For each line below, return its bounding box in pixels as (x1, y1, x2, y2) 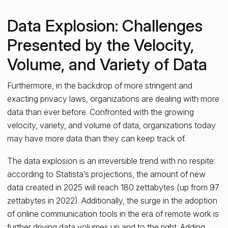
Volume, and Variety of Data (7, 54, 207, 74)
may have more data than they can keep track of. (7, 133, 186, 144)
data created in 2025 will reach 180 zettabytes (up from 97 (7, 182, 219, 192)
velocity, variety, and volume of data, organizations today (7, 120, 216, 130)
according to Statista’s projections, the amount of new (7, 168, 206, 179)
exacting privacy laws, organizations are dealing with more (7, 93, 219, 104)
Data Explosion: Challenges (7, 15, 203, 36)
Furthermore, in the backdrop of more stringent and (7, 80, 192, 91)
